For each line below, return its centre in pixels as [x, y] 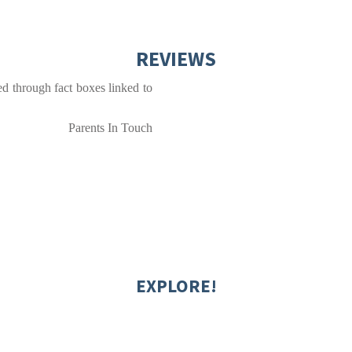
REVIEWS [176, 59]
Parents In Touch [110, 128]
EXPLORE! [176, 286]
